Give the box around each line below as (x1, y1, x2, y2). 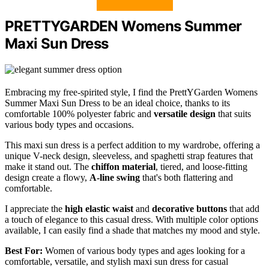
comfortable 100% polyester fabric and (5, 108, 154, 119)
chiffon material (91, 161, 156, 172)
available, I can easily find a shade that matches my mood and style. (5, 225, 260, 235)
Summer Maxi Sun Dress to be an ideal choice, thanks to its (5, 97, 230, 108)
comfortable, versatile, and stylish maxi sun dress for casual (5, 256, 228, 267)
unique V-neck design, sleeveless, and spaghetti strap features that (5, 150, 253, 161)
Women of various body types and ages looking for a (43, 245, 245, 256)
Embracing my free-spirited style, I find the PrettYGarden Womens (5, 86, 258, 97)
